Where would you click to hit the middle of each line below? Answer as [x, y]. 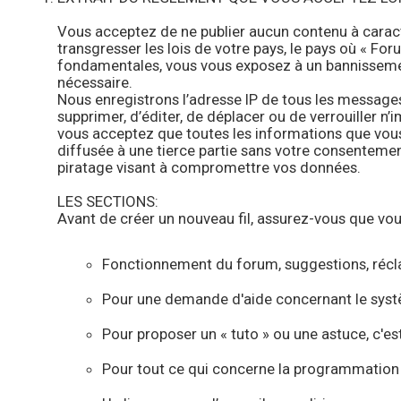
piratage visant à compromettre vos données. [209, 167]
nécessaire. [94, 82]
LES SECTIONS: [107, 201]
